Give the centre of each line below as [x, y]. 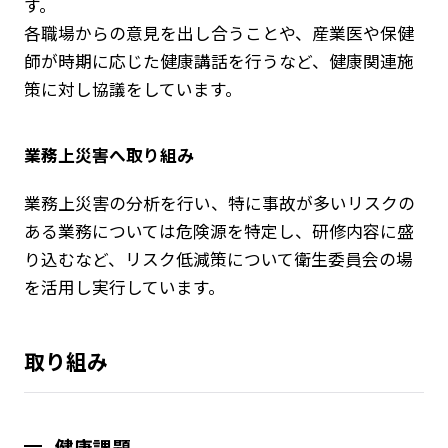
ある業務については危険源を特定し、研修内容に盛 [218, 230]
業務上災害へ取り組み [108, 155]
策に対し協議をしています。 [132, 89]
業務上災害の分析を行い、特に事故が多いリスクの [219, 202]
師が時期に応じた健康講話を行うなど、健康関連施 [218, 61]
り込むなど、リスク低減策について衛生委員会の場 [218, 258]
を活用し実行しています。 [124, 286]
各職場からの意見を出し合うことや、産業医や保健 [218, 33]
